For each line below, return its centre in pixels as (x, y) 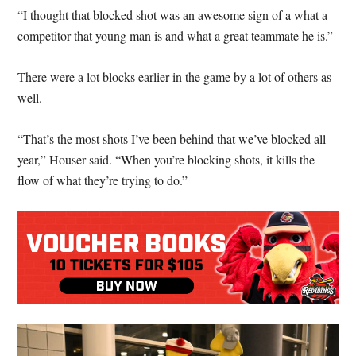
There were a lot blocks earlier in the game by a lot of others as (175, 77)
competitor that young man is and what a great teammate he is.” (176, 36)
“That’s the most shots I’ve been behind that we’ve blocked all (172, 139)
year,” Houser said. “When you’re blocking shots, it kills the (166, 160)
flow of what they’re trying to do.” (103, 180)
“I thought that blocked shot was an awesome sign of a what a (173, 15)
